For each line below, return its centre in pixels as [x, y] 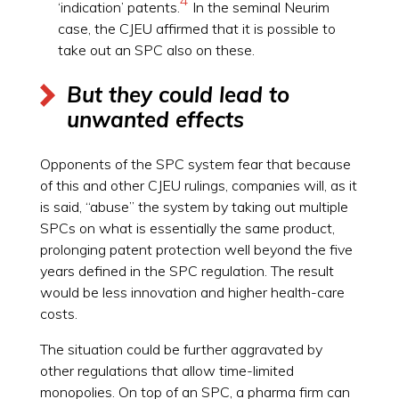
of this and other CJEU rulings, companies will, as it [198, 185]
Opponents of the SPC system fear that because [195, 163]
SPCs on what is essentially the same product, [187, 228]
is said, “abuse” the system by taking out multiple [194, 206]
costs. [58, 313]
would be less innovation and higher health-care [192, 292]
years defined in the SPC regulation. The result [187, 270]
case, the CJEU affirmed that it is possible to [196, 28]
